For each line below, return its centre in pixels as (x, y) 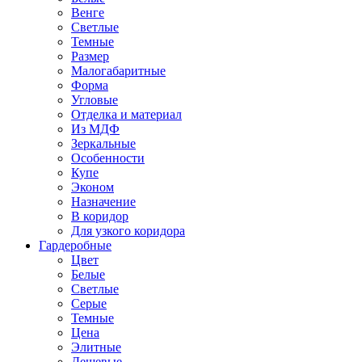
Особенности (108, 158)
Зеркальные (103, 143)
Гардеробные (75, 245)
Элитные (96, 347)
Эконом (93, 187)
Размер (90, 56)
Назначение (103, 202)
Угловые (95, 100)
